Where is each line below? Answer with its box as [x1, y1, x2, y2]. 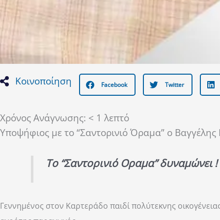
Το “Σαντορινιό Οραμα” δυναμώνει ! [45, 156, 218, 170]
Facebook [101, 80, 128, 89]
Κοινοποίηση [15, 75, 72, 88]
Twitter [165, 80, 185, 89]
